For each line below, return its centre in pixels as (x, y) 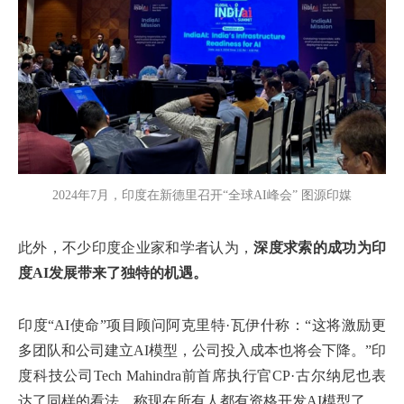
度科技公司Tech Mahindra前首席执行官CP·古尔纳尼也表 (202, 376)
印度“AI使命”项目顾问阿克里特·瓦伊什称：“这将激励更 (202, 326)
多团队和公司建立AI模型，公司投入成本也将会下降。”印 (202, 351)
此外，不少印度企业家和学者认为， (136, 248)
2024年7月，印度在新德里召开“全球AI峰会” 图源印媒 (202, 196)
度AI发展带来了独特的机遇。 (113, 273)
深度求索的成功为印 (320, 248)
